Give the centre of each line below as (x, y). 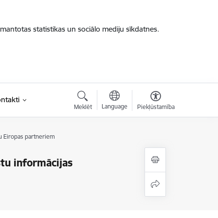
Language (114, 106)
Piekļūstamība (156, 107)
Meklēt (83, 107)
